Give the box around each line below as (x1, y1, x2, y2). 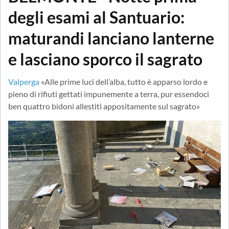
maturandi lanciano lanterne (8, 28, 214, 48)
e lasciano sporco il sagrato (8, 49, 202, 69)
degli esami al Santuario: (8, 7, 185, 27)
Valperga (8, 76, 39, 86)
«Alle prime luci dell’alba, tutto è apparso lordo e (41, 76, 208, 86)
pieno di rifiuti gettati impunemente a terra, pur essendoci (8, 88, 209, 99)
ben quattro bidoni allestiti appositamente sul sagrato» (8, 101, 200, 111)
